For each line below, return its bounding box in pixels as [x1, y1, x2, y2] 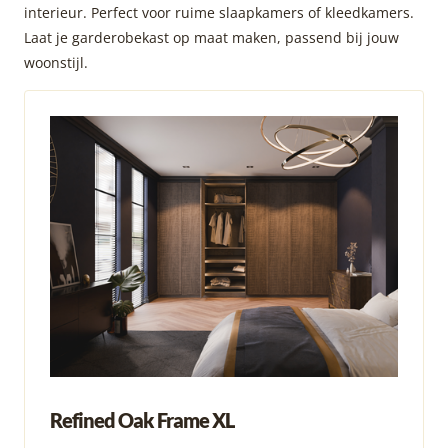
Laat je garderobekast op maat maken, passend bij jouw [24, 28, 399, 48]
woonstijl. [24, 53, 88, 73]
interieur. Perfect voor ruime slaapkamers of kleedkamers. [24, 3, 414, 23]
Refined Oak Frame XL [50, 408, 234, 433]
